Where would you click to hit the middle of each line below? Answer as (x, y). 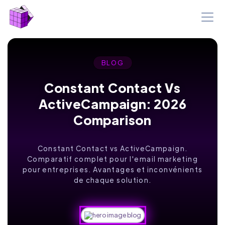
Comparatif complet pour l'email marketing (113, 159)
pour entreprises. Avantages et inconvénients (113, 169)
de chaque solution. (113, 180)
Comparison (112, 120)
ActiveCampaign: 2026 (113, 104)
